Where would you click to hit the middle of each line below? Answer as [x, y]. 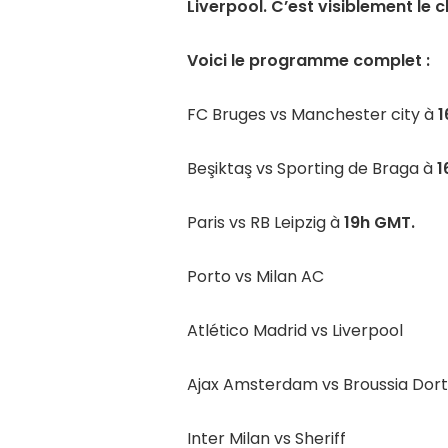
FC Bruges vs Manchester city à [312, 115]
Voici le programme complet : [308, 61]
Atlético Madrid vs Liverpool [295, 331]
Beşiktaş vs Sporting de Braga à [312, 169]
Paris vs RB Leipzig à [265, 223]
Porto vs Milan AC [255, 277]
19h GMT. [379, 223]
